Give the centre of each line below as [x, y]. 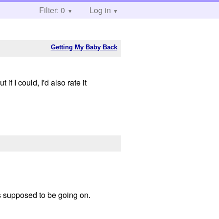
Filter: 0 [52, 10]
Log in [100, 10]
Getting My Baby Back [84, 47]
